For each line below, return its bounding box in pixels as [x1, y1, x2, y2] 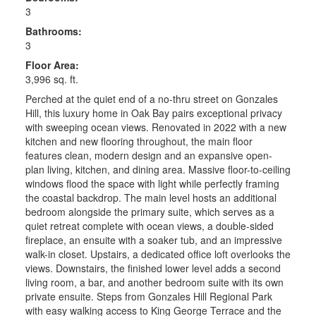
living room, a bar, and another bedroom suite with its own [25, 274, 284, 289]
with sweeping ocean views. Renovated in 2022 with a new [25, 119, 286, 134]
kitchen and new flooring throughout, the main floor [25, 133, 253, 148]
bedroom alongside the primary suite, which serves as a [25, 204, 274, 219]
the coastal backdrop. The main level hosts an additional [25, 190, 276, 205]
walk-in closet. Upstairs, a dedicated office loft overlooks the [25, 246, 291, 261]
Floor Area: [25, 57, 79, 72]
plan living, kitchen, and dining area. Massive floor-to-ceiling [25, 162, 291, 176]
